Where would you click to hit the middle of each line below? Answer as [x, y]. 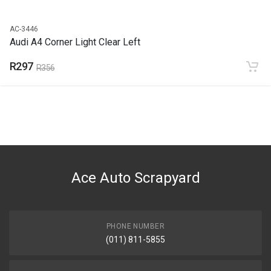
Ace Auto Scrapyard [135, 178]
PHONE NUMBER [135, 227]
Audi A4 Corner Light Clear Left [75, 42]
